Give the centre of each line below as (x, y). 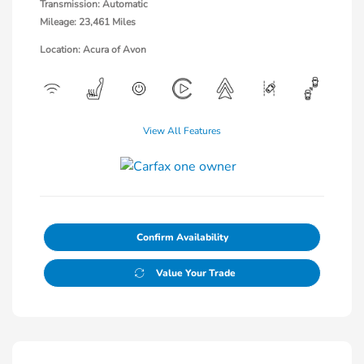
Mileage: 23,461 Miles (88, 22)
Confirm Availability (182, 238)
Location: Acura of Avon (93, 50)
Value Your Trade (195, 273)
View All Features (182, 131)
